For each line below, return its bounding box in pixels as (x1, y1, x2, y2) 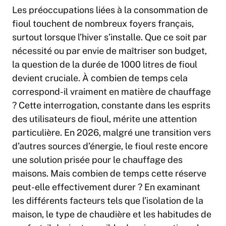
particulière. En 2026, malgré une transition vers (12, 127, 211, 138)
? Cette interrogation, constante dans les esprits (12, 100, 210, 111)
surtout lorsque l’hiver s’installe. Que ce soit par (12, 32, 207, 43)
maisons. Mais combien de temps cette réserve (12, 168, 206, 179)
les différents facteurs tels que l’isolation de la (12, 195, 203, 206)
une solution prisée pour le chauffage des (12, 154, 183, 165)
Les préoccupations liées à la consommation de (12, 5, 208, 16)
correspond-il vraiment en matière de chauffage (12, 86, 211, 97)
